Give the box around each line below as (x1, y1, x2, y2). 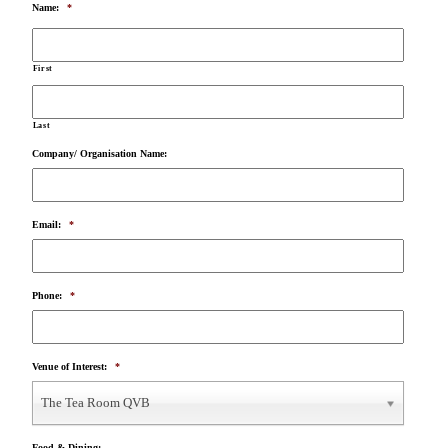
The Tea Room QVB (40, 395, 150, 411)
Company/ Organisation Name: (31, 148, 167, 160)
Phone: (31, 290, 62, 302)
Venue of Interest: (31, 361, 107, 373)
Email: (31, 219, 61, 231)
